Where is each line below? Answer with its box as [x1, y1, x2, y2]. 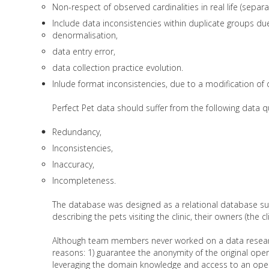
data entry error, [52, 45, 115, 57]
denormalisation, [52, 29, 118, 41]
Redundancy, [52, 125, 101, 138]
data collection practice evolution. [52, 61, 183, 73]
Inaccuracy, [52, 158, 94, 170]
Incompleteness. [52, 174, 116, 186]
